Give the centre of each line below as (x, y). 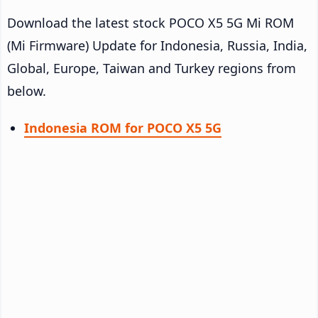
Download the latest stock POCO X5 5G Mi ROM (150, 22)
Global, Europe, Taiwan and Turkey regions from (152, 68)
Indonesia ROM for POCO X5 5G (123, 127)
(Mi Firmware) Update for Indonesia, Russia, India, (157, 45)
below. (27, 91)
